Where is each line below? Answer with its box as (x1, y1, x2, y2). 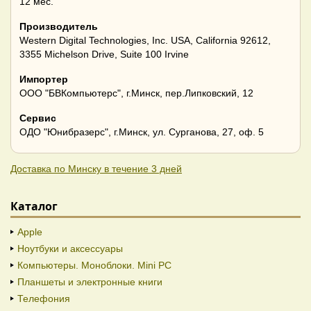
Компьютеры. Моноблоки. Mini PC (17, 260, 171, 271)
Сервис (19, 112, 56, 124)
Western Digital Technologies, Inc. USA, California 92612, (19, 35, 271, 47)
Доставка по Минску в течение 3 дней (10, 163, 182, 175)
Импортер (19, 74, 68, 85)
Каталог (10, 199, 58, 215)
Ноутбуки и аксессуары (17, 243, 123, 255)
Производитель (19, 21, 98, 33)
